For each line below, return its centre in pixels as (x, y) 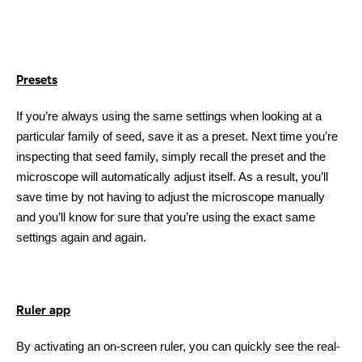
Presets (37, 80)
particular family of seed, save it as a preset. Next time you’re (177, 137)
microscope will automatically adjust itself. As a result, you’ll (172, 177)
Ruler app (43, 310)
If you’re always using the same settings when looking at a (169, 116)
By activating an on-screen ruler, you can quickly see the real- (178, 347)
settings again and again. (81, 238)
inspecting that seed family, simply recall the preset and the (171, 157)
